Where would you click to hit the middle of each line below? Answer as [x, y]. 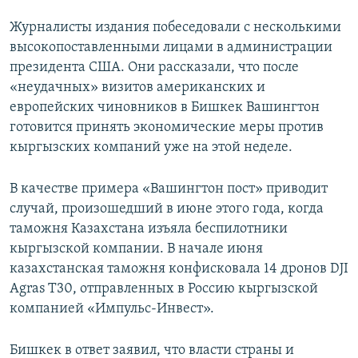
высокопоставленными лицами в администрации [171, 48]
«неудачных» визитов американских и [137, 88]
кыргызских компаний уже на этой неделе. [151, 148]
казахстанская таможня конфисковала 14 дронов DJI [179, 269]
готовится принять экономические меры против [167, 128]
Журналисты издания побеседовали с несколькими [175, 28]
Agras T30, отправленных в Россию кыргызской [164, 289]
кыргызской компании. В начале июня [136, 249]
